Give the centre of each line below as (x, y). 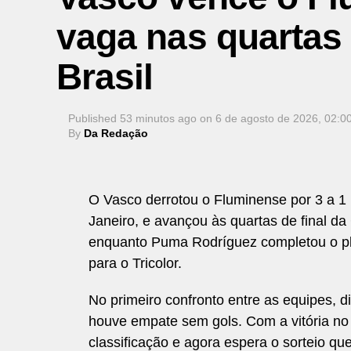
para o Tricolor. (135, 263)
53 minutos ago (158, 118)
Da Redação (116, 133)
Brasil (105, 77)
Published (92, 118)
